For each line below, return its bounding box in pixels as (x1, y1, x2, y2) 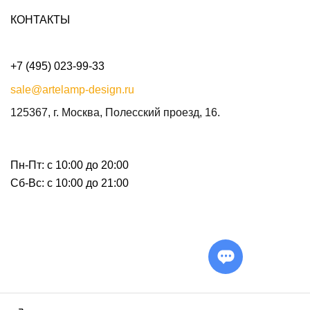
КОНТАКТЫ (10, 13, 70, 26)
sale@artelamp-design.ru (10, 83, 134, 95)
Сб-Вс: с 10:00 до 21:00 (10, 176, 129, 189)
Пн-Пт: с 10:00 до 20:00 (10, 158, 129, 171)
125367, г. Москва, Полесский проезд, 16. (10, 106, 220, 118)
